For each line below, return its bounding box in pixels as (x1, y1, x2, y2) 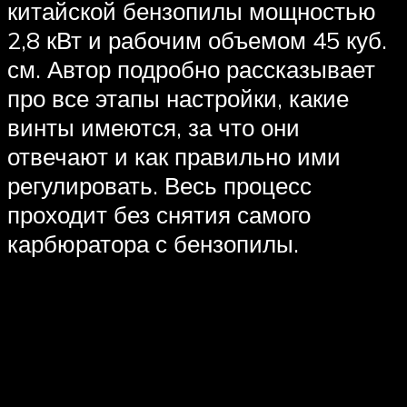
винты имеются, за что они (7, 113, 300, 143)
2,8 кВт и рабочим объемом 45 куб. (7, 25, 387, 55)
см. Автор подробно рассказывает (7, 55, 375, 84)
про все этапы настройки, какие (7, 84, 349, 114)
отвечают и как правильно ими (7, 142, 341, 172)
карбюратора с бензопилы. (7, 229, 299, 259)
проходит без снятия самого (7, 200, 311, 230)
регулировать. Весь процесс (7, 171, 312, 201)
